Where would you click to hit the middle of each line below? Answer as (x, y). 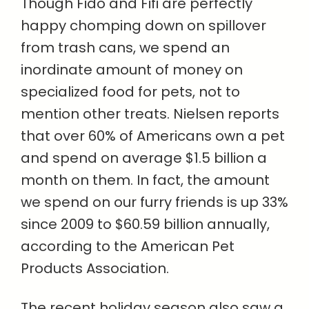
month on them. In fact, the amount (145, 180)
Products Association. (95, 268)
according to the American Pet (128, 246)
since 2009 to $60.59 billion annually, (145, 224)
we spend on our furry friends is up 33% (154, 202)
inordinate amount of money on (132, 70)
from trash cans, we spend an (125, 48)
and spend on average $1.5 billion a (144, 158)
